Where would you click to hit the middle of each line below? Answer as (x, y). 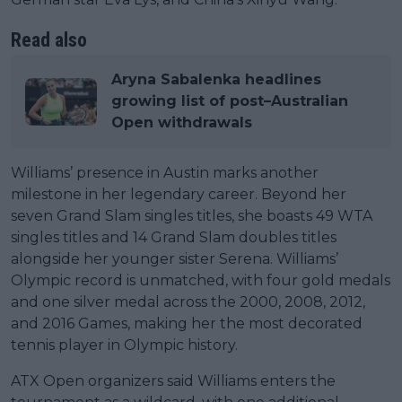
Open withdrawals (182, 123)
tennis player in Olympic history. (124, 345)
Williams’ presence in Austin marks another (165, 173)
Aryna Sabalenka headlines (216, 80)
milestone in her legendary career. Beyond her (179, 195)
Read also (49, 40)
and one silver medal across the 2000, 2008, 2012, (188, 302)
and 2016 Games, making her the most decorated (187, 324)
